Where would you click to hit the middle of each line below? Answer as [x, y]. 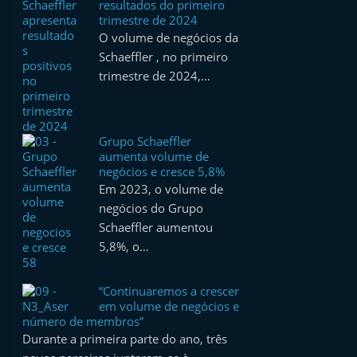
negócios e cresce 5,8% [162, 171]
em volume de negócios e [169, 306]
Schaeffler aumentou [156, 227]
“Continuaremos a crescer [169, 291]
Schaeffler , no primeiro [164, 57]
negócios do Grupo [151, 208]
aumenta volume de [154, 156]
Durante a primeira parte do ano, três [125, 339]
